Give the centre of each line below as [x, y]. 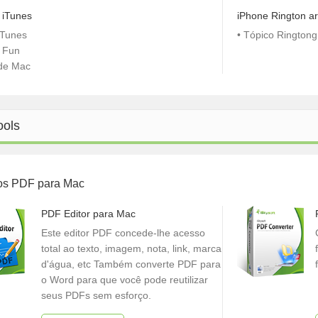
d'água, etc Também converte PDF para [131, 264]
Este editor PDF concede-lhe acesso [123, 233]
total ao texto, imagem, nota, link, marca [131, 248]
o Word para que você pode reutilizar [125, 280]
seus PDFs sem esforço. [96, 295]
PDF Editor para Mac [88, 214]
